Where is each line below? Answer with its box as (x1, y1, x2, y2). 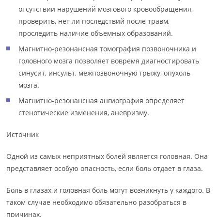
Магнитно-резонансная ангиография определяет (18, 95, 185, 105)
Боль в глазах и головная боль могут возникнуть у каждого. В (6, 185, 211, 195)
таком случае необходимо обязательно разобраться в (6, 197, 187, 207)
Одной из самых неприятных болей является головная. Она (6, 151, 208, 161)
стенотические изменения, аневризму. (18, 108, 150, 117)
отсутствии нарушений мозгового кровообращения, (18, 4, 193, 14)
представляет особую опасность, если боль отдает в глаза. (6, 163, 203, 173)
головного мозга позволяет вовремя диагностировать (18, 56, 200, 65)
